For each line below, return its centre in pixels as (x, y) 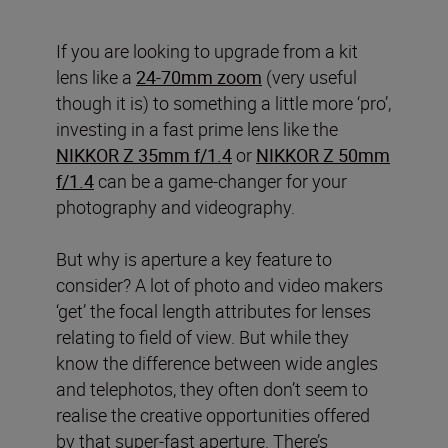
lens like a (96, 76)
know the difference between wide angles (217, 362)
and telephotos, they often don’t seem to (212, 388)
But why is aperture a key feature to (194, 258)
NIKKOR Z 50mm (323, 154)
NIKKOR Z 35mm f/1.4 (144, 154)
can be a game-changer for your (220, 180)
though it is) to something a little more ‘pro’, (223, 102)
